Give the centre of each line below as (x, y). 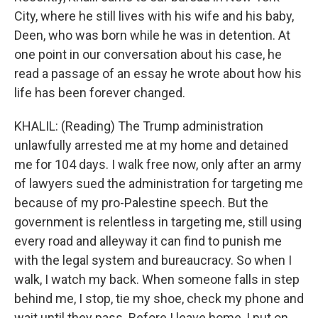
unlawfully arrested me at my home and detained (151, 145)
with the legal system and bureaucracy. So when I (153, 260)
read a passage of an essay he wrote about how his (158, 73)
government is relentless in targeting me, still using (158, 222)
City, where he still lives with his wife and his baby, (154, 16)
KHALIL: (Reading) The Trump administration (139, 126)
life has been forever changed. (100, 93)
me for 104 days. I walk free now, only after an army (158, 164)
